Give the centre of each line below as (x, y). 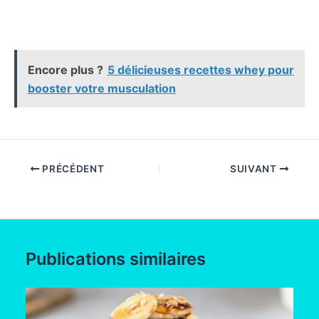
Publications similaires (116, 258)
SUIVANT (255, 169)
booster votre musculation (101, 88)
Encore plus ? (65, 69)
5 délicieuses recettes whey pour (200, 69)
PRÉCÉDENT (72, 169)
